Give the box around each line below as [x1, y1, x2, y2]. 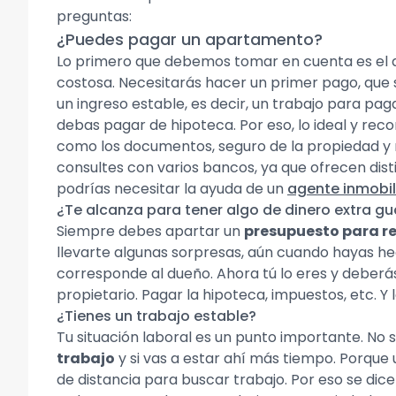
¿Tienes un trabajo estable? [57, 306, 256, 326]
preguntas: [57, 6, 132, 27]
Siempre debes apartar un [57, 221, 244, 241]
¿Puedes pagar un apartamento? [57, 28, 323, 50]
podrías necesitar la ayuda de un [57, 179, 287, 199]
